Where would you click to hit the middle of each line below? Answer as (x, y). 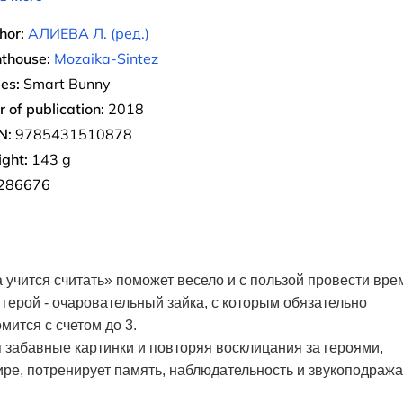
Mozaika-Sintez (106, 58)
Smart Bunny (65, 84)
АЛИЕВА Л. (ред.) (89, 33)
